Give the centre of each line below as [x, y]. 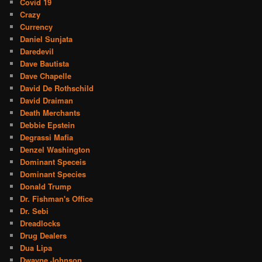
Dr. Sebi [35, 211]
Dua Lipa [36, 247]
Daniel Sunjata [46, 39]
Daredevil [37, 51]
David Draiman [47, 100]
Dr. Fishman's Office [57, 198]
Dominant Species [53, 174]
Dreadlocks [40, 223]
